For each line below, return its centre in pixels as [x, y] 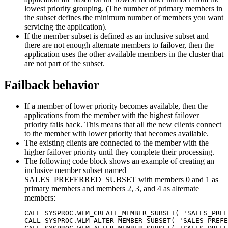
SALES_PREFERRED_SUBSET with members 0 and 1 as [121, 180]
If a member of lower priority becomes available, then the [116, 106]
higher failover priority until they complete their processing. [119, 152]
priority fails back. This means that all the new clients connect [123, 125]
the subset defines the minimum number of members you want [124, 17]
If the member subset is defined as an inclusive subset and [117, 36]
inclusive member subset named [75, 170]
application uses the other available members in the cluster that [124, 54]
